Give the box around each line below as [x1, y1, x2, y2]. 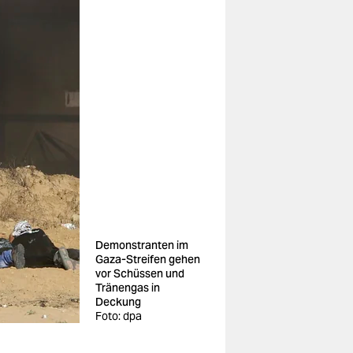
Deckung [95, 295, 141, 309]
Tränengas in [95, 281, 160, 295]
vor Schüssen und [95, 266, 184, 281]
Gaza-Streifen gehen [95, 252, 200, 266]
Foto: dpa [95, 309, 142, 323]
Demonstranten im [95, 238, 188, 252]
